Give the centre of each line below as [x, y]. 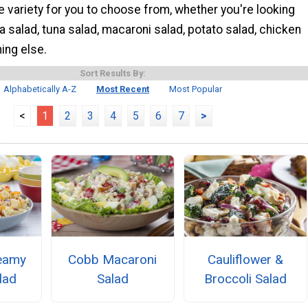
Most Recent [123, 89]
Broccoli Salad [246, 278]
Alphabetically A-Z [40, 89]
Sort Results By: [113, 73]
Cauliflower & [246, 259]
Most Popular [195, 89]
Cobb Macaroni [113, 259]
